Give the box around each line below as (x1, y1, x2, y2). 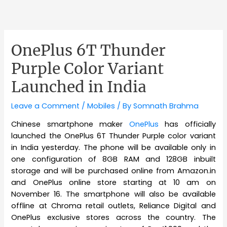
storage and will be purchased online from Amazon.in (11, 166, 216, 176)
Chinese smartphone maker (11, 119, 129, 130)
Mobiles (87, 100, 116, 111)
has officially (158, 119, 216, 130)
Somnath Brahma (133, 100, 199, 111)
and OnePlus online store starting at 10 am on (11, 177, 216, 188)
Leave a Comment (11, 100, 80, 111)
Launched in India (11, 77, 147, 96)
